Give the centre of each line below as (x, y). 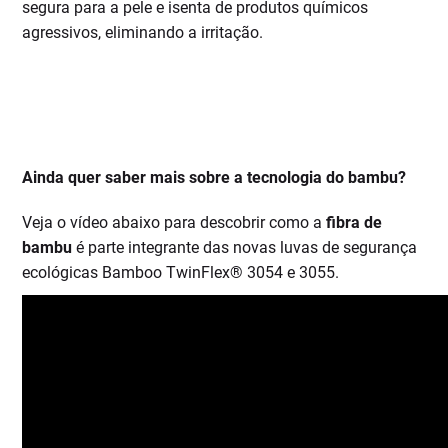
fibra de (354, 223)
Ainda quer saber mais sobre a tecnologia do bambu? (214, 178)
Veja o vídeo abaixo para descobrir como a (174, 223)
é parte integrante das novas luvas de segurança (245, 248)
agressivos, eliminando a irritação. (143, 33)
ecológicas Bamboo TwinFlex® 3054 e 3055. (181, 273)
